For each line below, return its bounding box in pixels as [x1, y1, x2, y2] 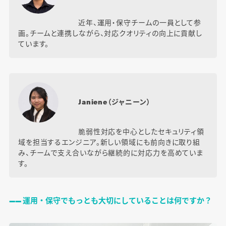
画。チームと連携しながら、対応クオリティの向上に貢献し [18, 28, 203, 38]
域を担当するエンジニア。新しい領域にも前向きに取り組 [18, 137, 201, 147]
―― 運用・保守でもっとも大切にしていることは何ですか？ [9, 195, 212, 206]
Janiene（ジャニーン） [78, 96, 151, 107]
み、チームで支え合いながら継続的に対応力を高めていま [18, 147, 204, 158]
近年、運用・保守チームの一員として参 [78, 17, 202, 28]
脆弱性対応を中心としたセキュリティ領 [78, 126, 205, 137]
